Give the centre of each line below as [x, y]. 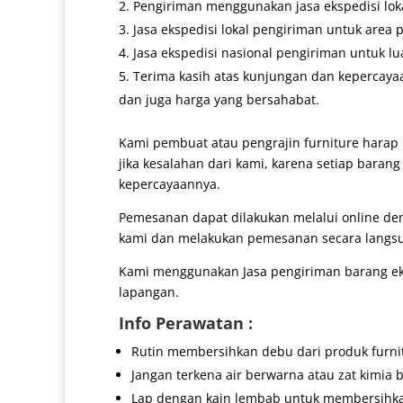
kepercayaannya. [170, 184]
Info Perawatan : [186, 323]
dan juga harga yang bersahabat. [219, 100]
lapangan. [149, 292]
